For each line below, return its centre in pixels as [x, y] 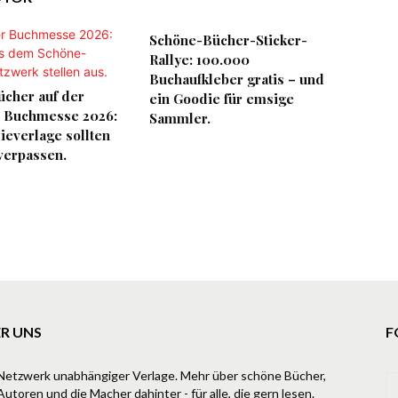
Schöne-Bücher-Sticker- [228, 40]
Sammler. [180, 118]
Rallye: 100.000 [199, 60]
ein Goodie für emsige [222, 99]
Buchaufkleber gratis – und [237, 79]
